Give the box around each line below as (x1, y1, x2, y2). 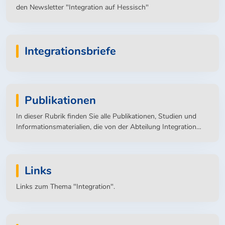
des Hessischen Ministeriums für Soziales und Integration (16, 133, 196, 142)
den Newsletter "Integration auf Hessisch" (16, 3, 149, 12)
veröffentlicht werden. (16, 143, 85, 153)
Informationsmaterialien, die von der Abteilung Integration (16, 122, 196, 132)
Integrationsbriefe (25, 44, 116, 59)
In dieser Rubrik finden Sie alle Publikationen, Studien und (16, 111, 196, 121)
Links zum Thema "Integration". (16, 182, 115, 191)
